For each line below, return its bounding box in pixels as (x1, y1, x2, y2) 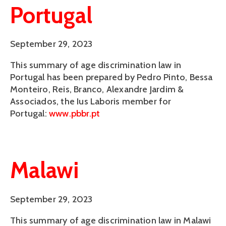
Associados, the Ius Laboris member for (10, 96, 172, 107)
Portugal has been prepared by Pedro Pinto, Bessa (10, 72, 213, 83)
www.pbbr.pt (49, 108, 100, 119)
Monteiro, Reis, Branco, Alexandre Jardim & (10, 84, 184, 95)
